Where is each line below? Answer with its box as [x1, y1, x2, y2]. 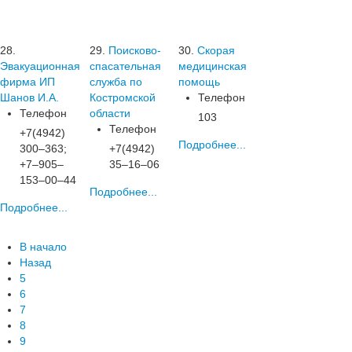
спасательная [89, 60, 161, 72]
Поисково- [108, 44, 161, 57]
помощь [178, 75, 221, 88]
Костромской [89, 91, 156, 104]
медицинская [178, 60, 247, 72]
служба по [89, 75, 142, 88]
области [89, 107, 130, 119]
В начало [20, 240, 67, 253]
